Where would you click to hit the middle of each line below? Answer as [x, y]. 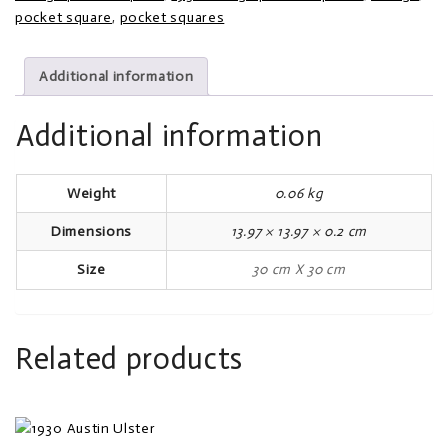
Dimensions [91, 232]
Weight [91, 194]
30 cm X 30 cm [299, 270]
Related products [129, 358]
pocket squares [172, 17]
